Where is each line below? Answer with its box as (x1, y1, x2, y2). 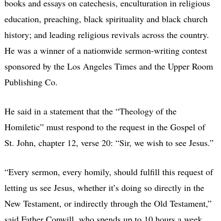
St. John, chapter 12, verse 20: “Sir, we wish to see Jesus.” (4, 136, 214, 148)
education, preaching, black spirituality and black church (4, 12, 208, 25)
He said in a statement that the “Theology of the (4, 105, 177, 117)
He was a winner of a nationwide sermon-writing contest (4, 44, 207, 56)
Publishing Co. (4, 75, 58, 88)
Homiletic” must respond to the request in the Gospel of (4, 120, 205, 133)
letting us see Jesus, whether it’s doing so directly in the (4, 181, 204, 193)
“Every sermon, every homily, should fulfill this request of (4, 165, 213, 178)
